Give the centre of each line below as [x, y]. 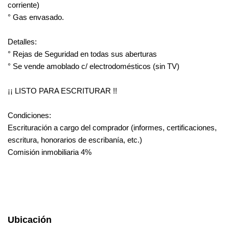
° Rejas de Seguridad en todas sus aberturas [82, 54]
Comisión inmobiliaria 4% [50, 152]
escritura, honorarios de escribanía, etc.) [75, 140]
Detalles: [22, 42]
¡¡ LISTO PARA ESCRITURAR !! [62, 91]
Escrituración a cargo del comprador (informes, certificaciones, [112, 128]
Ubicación [30, 220]
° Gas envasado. [36, 17]
